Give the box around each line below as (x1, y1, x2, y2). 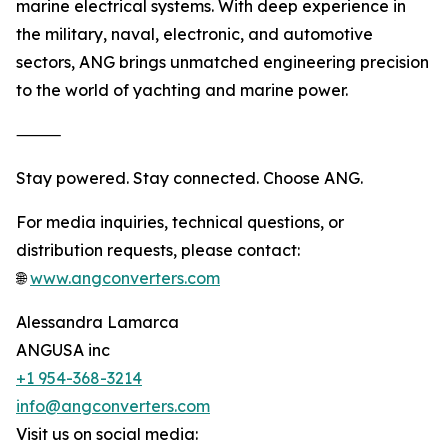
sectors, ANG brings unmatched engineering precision (16, 52, 429, 73)
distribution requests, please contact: (16, 240, 300, 261)
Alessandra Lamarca (16, 312, 179, 333)
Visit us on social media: (16, 424, 198, 445)
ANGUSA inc (16, 340, 110, 361)
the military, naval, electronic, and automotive (16, 24, 373, 45)
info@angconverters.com (16, 396, 210, 417)
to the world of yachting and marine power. (16, 80, 348, 101)
